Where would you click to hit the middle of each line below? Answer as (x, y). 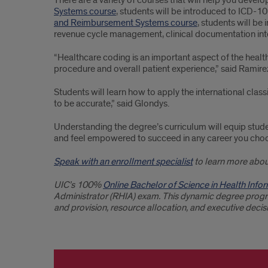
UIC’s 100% (78, 185)
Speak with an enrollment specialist (123, 162)
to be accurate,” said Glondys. (112, 103)
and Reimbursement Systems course (126, 23)
